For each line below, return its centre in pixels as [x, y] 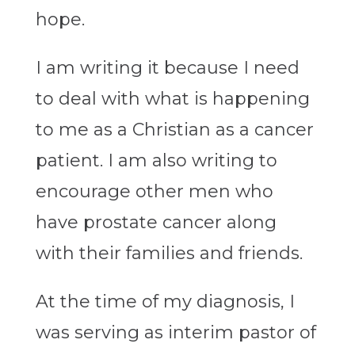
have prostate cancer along [156, 223]
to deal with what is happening [172, 99]
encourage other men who [154, 192]
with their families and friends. [169, 254]
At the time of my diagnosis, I [165, 302]
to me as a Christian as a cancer [174, 130]
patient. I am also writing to [156, 161]
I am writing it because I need [167, 68]
